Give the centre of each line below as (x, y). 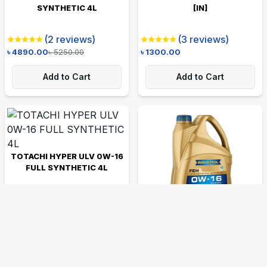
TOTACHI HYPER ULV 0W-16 (67, 156)
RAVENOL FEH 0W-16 (200, 232)
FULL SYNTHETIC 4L (67, 167)
